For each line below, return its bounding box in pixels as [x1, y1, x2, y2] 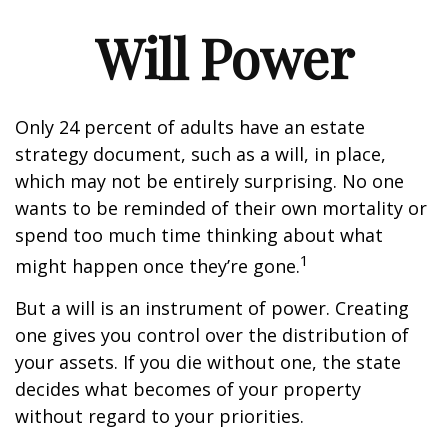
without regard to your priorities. [15, 404, 304, 428]
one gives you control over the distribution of [15, 323, 409, 347]
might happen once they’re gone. [15, 254, 300, 278]
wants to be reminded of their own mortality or [15, 196, 427, 220]
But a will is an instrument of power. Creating [15, 296, 409, 320]
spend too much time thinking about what [15, 223, 383, 247]
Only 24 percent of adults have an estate [15, 115, 365, 139]
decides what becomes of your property [15, 377, 361, 401]
